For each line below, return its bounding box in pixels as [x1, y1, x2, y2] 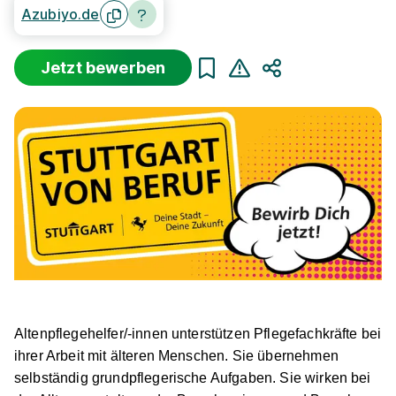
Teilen [270, 79, 309, 97]
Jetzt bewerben [41, 58, 166, 77]
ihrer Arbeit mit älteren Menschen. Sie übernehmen [14, 347, 339, 363]
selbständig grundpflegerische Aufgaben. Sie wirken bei [14, 369, 371, 385]
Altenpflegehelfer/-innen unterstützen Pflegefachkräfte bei [14, 325, 382, 341]
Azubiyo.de [21, 4, 100, 23]
